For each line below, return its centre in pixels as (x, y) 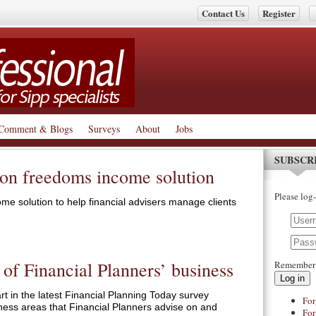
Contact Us (223, 13)
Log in (292, 278)
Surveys (104, 129)
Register (279, 13)
